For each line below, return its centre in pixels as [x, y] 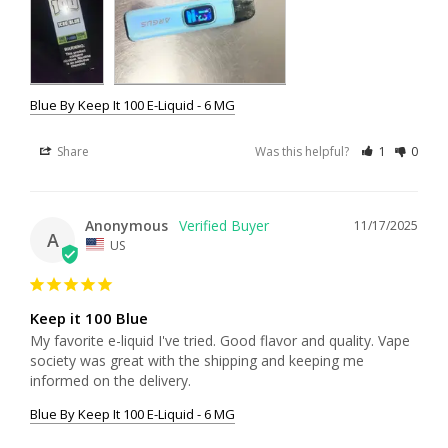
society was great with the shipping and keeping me [197, 361]
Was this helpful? [304, 151]
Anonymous [126, 225]
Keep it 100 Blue [89, 318]
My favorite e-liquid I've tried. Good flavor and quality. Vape [220, 341]
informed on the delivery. [110, 381]
